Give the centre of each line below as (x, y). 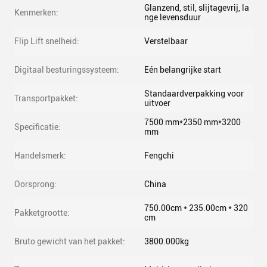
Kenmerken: (36, 13)
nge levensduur (173, 17)
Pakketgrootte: (42, 213)
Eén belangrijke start (183, 70)
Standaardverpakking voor (194, 94)
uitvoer (157, 103)
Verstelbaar (166, 41)
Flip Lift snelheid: (47, 41)
